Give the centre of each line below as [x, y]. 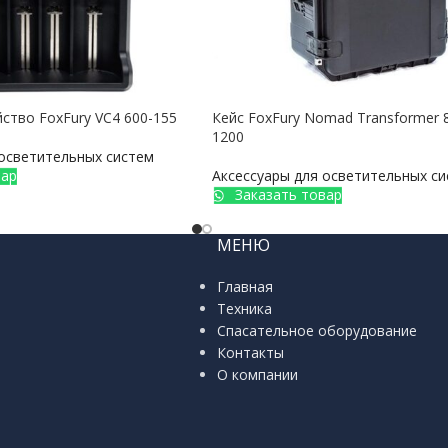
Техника [244, 308]
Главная [244, 286]
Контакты [250, 352]
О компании [257, 374]
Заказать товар [287, 194]
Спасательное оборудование [316, 330]
